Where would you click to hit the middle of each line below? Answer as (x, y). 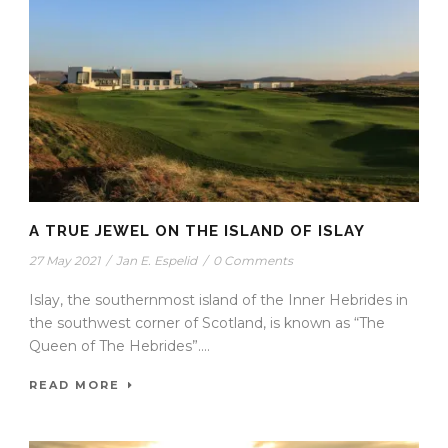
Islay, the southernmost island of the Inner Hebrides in (218, 300)
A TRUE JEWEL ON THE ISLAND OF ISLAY (197, 231)
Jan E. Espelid (156, 261)
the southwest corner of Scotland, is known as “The (207, 323)
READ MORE (74, 385)
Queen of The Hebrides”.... (119, 346)
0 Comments (253, 261)
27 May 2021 (64, 261)
